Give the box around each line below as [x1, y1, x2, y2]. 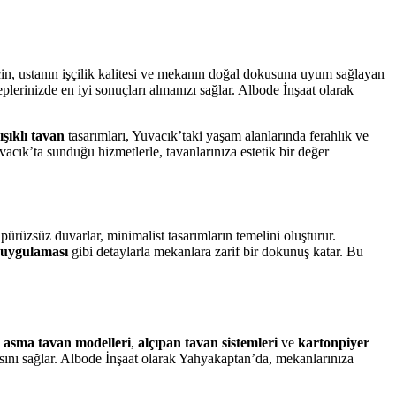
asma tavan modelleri [4, 334, 131, 350]
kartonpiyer [298, 334, 369, 350]
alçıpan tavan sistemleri [138, 334, 278, 350]
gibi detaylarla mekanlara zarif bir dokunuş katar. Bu [68, 244, 363, 259]
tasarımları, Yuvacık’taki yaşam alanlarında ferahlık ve [65, 127, 369, 143]
